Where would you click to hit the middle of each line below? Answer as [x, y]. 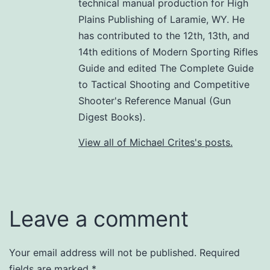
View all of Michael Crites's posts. [155, 143]
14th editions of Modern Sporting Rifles [168, 52]
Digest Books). [112, 117]
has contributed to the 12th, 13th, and [164, 36]
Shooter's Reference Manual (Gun [155, 101]
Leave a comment [99, 219]
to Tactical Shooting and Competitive [164, 85]
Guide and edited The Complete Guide [166, 68]
